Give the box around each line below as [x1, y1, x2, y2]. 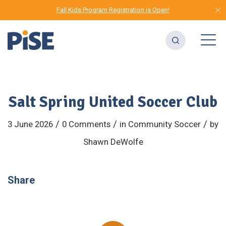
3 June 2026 [8, 119, 53, 129]
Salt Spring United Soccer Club [9, 93, 217, 111]
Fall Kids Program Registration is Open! [56, 6, 169, 14]
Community [128, 119, 172, 129]
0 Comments [62, 119, 110, 129]
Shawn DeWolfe [83, 137, 143, 147]
